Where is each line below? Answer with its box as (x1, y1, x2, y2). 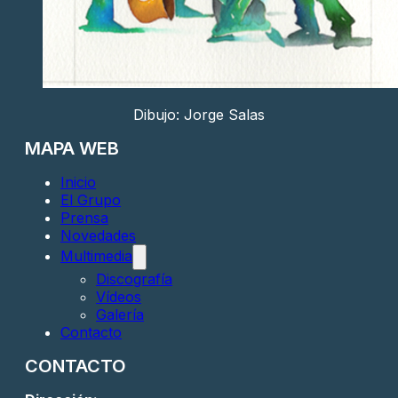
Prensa (60, 208, 108, 227)
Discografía (96, 269, 172, 288)
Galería (96, 305, 144, 323)
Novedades (60, 226, 136, 244)
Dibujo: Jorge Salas (133, 105, 265, 123)
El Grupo (60, 190, 121, 209)
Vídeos (96, 287, 141, 306)
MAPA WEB (25, 137, 119, 159)
